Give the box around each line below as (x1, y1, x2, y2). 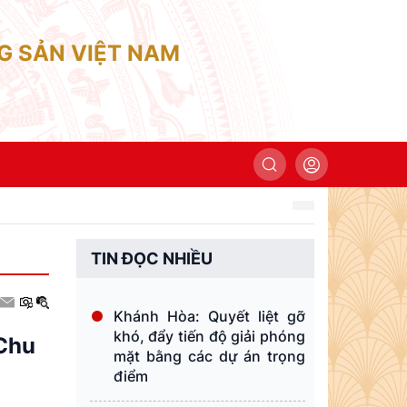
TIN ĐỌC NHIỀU (90, 249, 213, 268)
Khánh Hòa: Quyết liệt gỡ (113, 307, 305, 325)
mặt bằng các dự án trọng (113, 347, 305, 365)
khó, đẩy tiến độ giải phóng (113, 327, 305, 345)
